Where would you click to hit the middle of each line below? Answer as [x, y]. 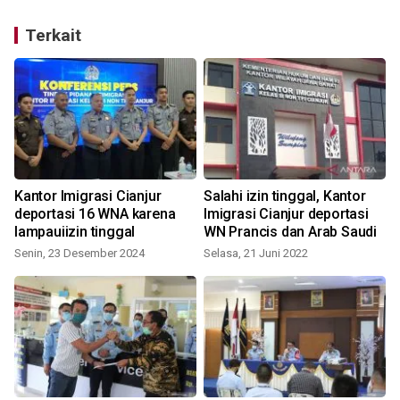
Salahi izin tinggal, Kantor [285, 196]
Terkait [53, 35]
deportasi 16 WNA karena [95, 213]
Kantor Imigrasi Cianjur [88, 196]
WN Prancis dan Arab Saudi [290, 231]
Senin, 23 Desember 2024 [79, 253]
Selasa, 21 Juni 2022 [256, 253]
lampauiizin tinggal [75, 231]
